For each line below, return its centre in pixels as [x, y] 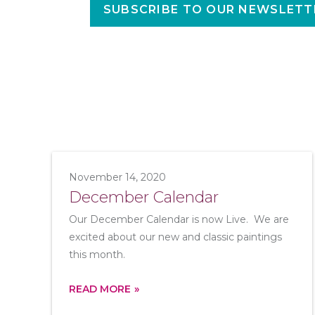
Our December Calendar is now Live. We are [179, 219]
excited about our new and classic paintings [175, 237]
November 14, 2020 [117, 177]
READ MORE [99, 289]
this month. [97, 255]
